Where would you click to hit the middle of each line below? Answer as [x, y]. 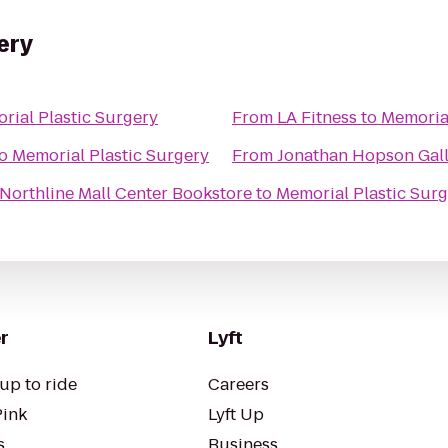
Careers [238, 384]
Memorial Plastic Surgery [110, 155]
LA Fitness [317, 117]
